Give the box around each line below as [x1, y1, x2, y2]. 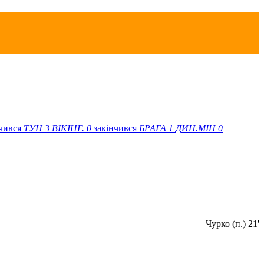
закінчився [94, 123, 139, 133]
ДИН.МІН [176, 123, 216, 133]
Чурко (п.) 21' [206, 218, 259, 229]
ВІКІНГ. [52, 123, 84, 133]
